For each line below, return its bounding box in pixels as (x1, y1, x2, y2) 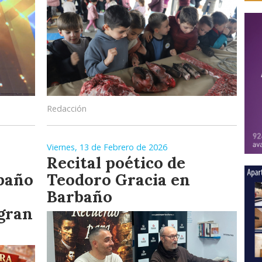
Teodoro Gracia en (47, 170, 190, 189)
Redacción (47, 103, 87, 114)
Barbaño (47, 187, 112, 206)
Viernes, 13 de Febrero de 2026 (47, 142, 167, 153)
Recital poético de (47, 153, 185, 173)
